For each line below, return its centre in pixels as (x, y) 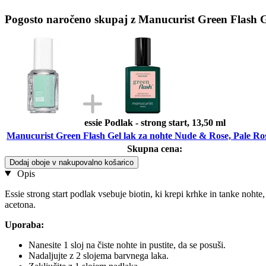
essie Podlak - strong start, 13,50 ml (155, 122)
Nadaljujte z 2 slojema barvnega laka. (99, 255)
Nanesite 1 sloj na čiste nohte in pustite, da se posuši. (127, 245)
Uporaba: (24, 224)
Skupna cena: (155, 148)
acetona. (20, 204)
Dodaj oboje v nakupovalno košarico (72, 162)
